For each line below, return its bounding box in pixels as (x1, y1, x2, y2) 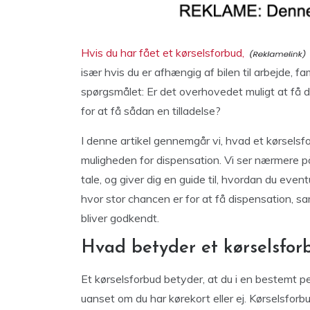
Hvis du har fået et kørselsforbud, (81, 46, 244, 60)
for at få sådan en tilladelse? (81, 104, 221, 118)
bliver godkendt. (81, 211, 159, 225)
